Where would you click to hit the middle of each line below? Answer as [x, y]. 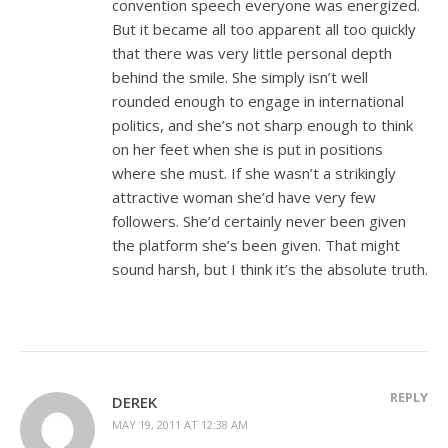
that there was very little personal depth [252, 52]
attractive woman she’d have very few [244, 196]
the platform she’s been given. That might [256, 244]
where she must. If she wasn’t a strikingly [254, 172]
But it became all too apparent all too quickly [264, 28]
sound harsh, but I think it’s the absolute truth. [270, 268]
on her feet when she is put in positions [247, 148]
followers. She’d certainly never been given [259, 220]
